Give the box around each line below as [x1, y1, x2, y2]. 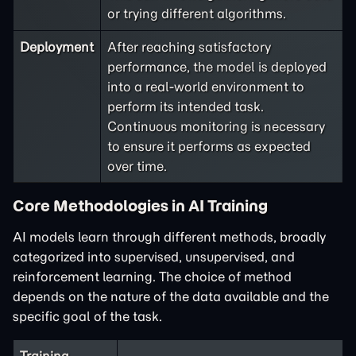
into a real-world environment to [107, 79, 304, 95]
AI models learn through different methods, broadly [13, 229, 326, 245]
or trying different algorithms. [107, 6, 286, 21]
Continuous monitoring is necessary [107, 118, 325, 134]
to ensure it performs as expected [107, 138, 311, 154]
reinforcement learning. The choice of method [13, 269, 292, 284]
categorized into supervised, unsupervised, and [13, 249, 295, 265]
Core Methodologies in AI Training [13, 195, 268, 215]
